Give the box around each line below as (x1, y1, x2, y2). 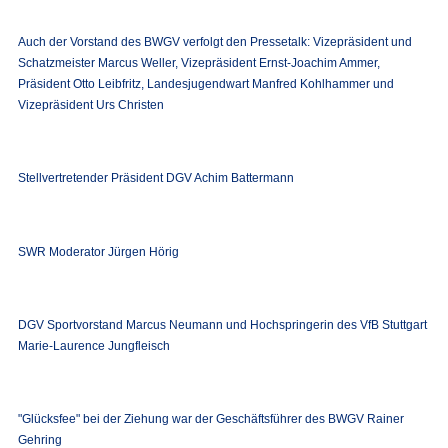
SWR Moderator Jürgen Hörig (17, 244, 179, 259)
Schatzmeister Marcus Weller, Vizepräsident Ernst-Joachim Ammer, (17, 56, 380, 71)
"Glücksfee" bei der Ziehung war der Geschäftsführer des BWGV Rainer (17, 412, 404, 427)
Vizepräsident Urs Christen (17, 98, 164, 113)
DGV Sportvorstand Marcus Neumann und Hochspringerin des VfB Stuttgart (17, 318, 427, 333)
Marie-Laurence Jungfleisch (17, 339, 170, 354)
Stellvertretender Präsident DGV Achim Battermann (17, 171, 294, 186)
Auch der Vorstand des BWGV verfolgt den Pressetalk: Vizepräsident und (17, 35, 412, 50)
